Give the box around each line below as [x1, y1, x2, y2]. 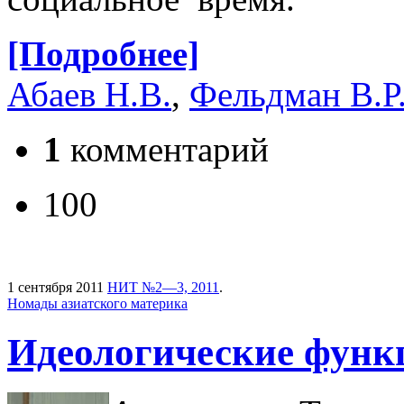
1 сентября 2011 [7, 280, 104, 296]
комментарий [61, 130, 269, 170]
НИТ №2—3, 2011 [107, 280, 219, 296]
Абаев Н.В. [7, 75, 171, 115]
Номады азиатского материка [7, 296, 188, 312]
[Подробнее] [7, 34, 199, 74]
